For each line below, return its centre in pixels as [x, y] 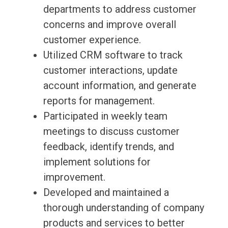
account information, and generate [120, 86]
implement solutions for [97, 162]
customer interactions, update [110, 70]
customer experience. [92, 40]
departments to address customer [120, 9]
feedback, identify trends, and [108, 147]
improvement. [74, 177]
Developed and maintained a [106, 193]
